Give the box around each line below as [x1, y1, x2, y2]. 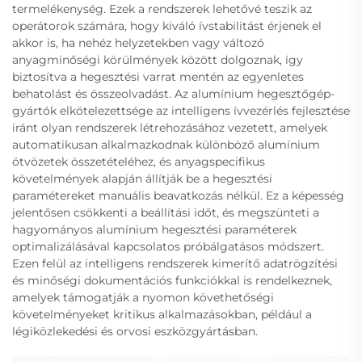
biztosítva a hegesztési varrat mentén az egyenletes [12, 69, 304, 84]
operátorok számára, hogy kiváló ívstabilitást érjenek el [12, 18, 322, 33]
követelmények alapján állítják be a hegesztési [12, 170, 272, 186]
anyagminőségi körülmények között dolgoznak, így [12, 52, 303, 67]
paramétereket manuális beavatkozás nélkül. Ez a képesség [12, 187, 344, 203]
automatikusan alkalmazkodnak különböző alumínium [12, 137, 320, 152]
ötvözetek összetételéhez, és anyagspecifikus [12, 154, 265, 169]
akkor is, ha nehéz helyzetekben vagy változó [12, 35, 264, 50]
